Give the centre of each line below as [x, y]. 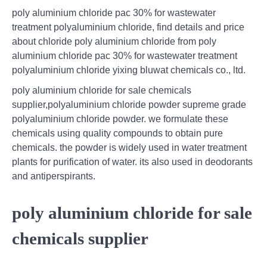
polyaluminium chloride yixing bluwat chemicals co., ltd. [129, 70]
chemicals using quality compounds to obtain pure [117, 133]
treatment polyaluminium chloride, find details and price [128, 27]
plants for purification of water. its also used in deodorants [132, 162]
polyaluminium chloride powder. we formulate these [120, 119]
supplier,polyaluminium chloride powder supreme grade [129, 104]
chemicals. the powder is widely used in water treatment [129, 147]
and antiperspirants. [54, 176]
